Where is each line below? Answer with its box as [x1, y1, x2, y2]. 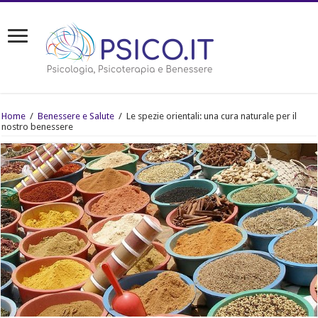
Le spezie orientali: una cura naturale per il [126, 111, 297, 121]
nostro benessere [1, 121, 74, 132]
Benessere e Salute [38, 111, 115, 121]
